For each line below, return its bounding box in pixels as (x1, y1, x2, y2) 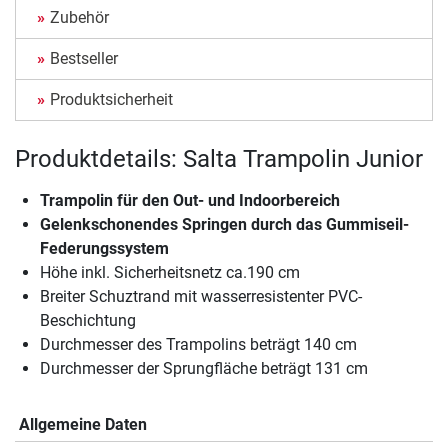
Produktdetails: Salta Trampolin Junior (15, 145, 423, 174)
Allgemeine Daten (19, 415, 147, 435)
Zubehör (50, 8, 109, 28)
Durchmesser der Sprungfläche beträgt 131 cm (40, 359, 368, 379)
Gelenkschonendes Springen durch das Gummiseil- (40, 215, 409, 235)
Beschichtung (40, 311, 136, 331)
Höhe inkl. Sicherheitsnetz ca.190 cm (40, 263, 300, 283)
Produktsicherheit (50, 90, 173, 110)
